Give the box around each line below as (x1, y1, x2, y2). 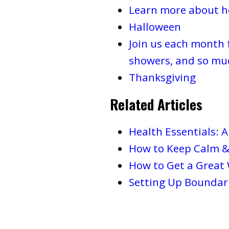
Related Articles (110, 94, 202, 114)
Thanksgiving (128, 70, 196, 84)
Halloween (128, 19, 181, 34)
